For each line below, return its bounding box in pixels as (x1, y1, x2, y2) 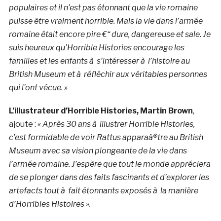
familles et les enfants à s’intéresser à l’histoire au (8, 56, 190, 66)
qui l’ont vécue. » (8, 83, 68, 93)
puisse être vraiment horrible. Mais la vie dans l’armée (8, 16, 203, 26)
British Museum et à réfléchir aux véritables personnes (8, 70, 207, 79)
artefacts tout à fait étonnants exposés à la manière (8, 186, 198, 196)
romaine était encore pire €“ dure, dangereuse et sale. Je (8, 30, 211, 39)
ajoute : (8, 119, 37, 129)
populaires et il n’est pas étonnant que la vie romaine (8, 3, 198, 13)
